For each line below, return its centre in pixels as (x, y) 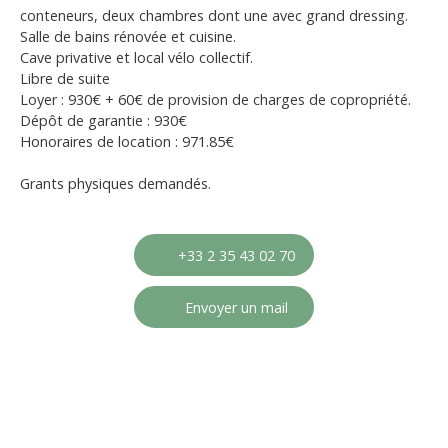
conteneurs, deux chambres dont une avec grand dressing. (214, 16)
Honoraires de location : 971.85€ (127, 142)
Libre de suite (65, 79)
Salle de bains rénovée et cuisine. (128, 37)
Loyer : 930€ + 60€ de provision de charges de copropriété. (215, 100)
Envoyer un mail (236, 307)
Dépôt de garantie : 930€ (103, 121)
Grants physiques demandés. (117, 184)
